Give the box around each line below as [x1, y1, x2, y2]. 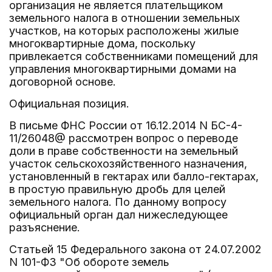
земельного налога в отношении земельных [9, 12, 240, 24]
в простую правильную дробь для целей [9, 183, 225, 195]
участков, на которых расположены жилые [9, 24, 239, 37]
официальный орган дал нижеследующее [9, 208, 228, 221]
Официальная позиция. [9, 97, 129, 110]
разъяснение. [9, 221, 80, 234]
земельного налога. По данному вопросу [9, 195, 226, 208]
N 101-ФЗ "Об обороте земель [9, 256, 169, 268]
